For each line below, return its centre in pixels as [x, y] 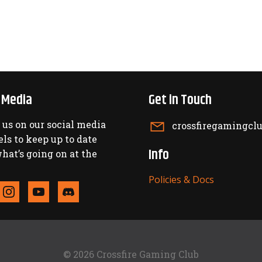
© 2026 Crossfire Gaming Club [131, 254]
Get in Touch [180, 100]
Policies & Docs [181, 180]
